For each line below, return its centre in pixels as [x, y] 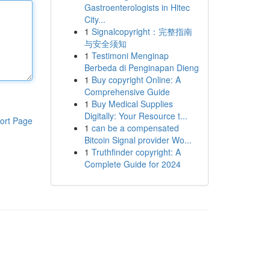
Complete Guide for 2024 [132, 164]
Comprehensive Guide [127, 92]
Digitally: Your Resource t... [136, 116]
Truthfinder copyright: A [136, 152]
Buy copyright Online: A [136, 80]
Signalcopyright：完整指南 [142, 31]
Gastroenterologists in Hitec [137, 7]
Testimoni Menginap [130, 55]
